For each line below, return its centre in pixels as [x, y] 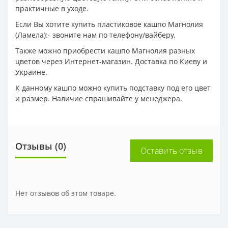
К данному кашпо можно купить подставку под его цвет [113, 88]
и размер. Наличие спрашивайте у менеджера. [99, 98]
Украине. [31, 72]
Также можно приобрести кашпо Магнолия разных [105, 50]
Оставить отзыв [171, 150]
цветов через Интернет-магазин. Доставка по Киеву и [111, 61]
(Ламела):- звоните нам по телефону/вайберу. [95, 35]
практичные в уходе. [52, 8]
